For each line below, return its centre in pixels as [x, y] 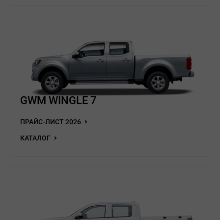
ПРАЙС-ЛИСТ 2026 [51, 122]
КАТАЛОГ [36, 138]
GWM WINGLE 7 [58, 100]
